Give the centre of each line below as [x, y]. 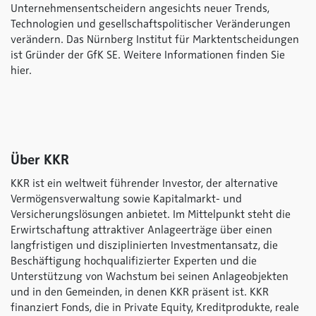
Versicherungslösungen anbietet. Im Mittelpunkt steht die [151, 214]
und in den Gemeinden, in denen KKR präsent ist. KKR [140, 292]
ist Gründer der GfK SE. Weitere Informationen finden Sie [148, 55]
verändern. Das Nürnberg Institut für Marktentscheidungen [155, 39]
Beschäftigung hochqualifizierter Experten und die [134, 261]
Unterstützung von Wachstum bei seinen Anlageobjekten [150, 276]
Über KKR [40, 160]
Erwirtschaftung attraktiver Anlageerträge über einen [141, 230]
